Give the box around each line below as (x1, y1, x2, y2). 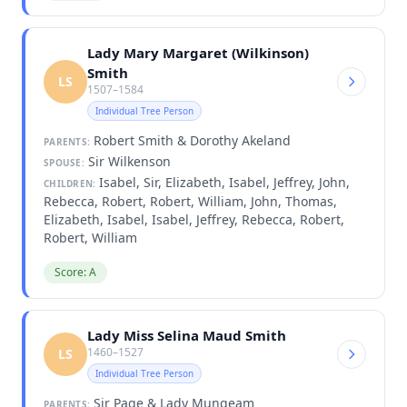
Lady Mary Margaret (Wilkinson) (87, 43, 309, 62)
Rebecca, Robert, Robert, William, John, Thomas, (44, 192, 337, 210)
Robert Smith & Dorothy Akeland (90, 131, 291, 149)
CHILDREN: (44, 176, 96, 190)
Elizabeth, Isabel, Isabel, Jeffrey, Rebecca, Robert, (44, 210, 344, 228)
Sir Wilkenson (84, 152, 171, 170)
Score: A (55, 263, 96, 280)
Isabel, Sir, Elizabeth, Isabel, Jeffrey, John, (95, 173, 351, 191)
